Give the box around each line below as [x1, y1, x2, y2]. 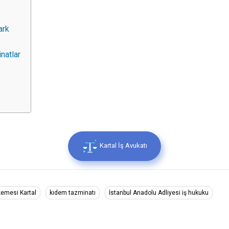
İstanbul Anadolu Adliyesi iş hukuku [109, 189, 209, 196]
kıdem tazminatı [50, 189, 96, 196]
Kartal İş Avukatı [98, 142, 147, 150]
